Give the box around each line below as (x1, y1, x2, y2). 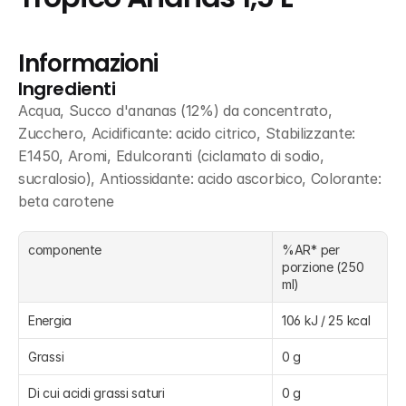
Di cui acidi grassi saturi (28, 385, 165, 401)
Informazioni (18, 47, 158, 80)
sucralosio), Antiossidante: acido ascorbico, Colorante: (18, 169, 382, 188)
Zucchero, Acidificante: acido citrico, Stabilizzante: (18, 124, 356, 142)
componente (28, 242, 102, 257)
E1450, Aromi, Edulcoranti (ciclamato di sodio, (18, 147, 324, 165)
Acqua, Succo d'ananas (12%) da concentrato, (18, 101, 333, 120)
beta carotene (18, 192, 114, 210)
